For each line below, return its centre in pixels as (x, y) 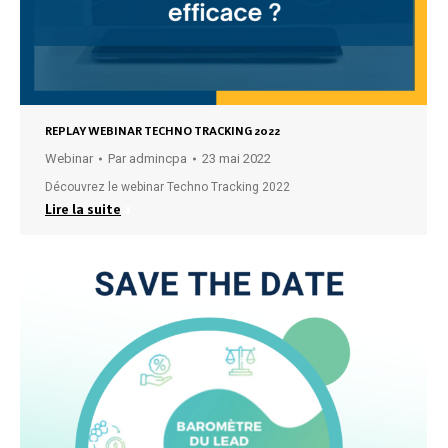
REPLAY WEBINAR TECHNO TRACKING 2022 (162, 131)
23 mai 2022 (236, 158)
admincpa (158, 158)
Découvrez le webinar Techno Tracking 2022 (167, 187)
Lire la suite (83, 209)
